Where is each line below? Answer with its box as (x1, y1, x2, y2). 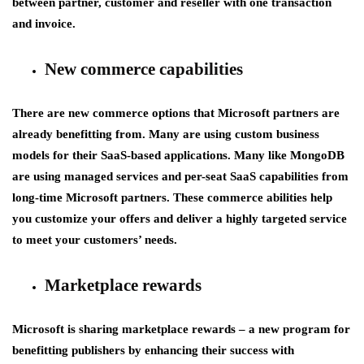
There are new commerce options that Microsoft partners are (12, 106, 340, 119)
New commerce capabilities (45, 58, 243, 79)
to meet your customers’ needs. (12, 232, 177, 246)
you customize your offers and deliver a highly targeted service (12, 211, 347, 225)
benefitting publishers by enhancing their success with (12, 343, 294, 357)
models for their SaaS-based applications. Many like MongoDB (12, 148, 344, 162)
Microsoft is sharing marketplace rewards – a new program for (12, 322, 350, 336)
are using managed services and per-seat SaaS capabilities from (12, 169, 349, 183)
